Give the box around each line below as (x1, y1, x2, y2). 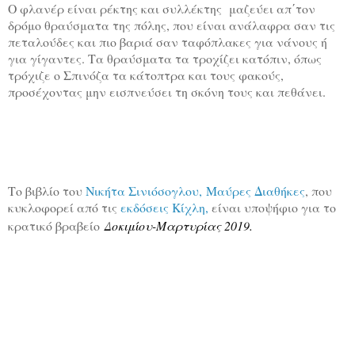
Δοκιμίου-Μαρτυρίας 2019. (104, 217, 253, 235)
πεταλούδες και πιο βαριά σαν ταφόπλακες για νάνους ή (8, 33, 327, 51)
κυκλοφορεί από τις (8, 199, 120, 216)
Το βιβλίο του (8, 182, 86, 200)
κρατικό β (8, 217, 62, 235)
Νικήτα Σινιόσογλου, (86, 182, 202, 200)
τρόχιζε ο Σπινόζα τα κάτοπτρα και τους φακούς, (8, 67, 284, 84)
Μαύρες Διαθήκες (206, 182, 305, 200)
